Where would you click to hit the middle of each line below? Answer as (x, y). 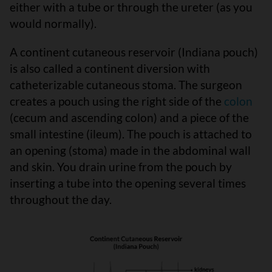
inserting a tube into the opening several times (128, 183)
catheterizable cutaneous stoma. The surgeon (126, 84)
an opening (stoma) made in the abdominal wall (130, 150)
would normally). (53, 23)
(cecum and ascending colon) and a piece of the (129, 117)
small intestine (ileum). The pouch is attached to (131, 134)
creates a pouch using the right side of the (117, 101)
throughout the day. (61, 199)
